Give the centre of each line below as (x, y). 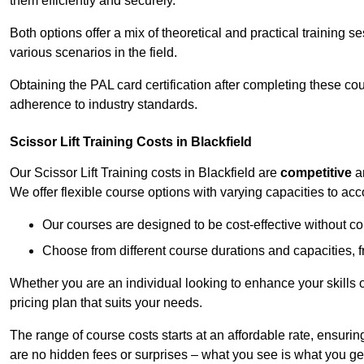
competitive (316, 173)
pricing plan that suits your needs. (106, 303)
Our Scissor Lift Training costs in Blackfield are (145, 173)
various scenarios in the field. (93, 53)
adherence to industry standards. (104, 105)
